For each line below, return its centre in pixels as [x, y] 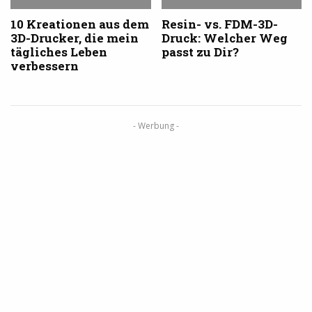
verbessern [45, 65]
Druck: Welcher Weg [224, 38]
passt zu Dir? [200, 52]
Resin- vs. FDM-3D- [219, 24]
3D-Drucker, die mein [75, 38]
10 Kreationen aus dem [80, 24]
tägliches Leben [59, 52]
